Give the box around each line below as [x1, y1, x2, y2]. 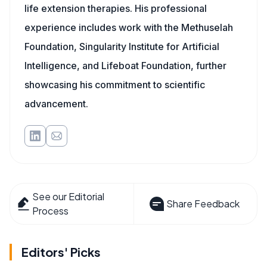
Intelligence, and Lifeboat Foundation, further [24, 60, 226, 72]
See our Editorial [32, 190, 105, 203]
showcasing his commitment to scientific [24, 79, 205, 91]
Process [32, 204, 69, 217]
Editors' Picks [21, 244, 101, 259]
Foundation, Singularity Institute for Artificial [24, 41, 219, 52]
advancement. [24, 98, 88, 110]
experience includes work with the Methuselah [24, 21, 233, 33]
